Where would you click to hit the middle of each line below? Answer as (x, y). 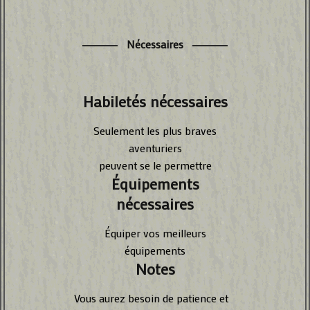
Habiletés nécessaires (155, 101)
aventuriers (155, 148)
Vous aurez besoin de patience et (151, 298)
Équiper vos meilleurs (155, 233)
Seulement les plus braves (155, 130)
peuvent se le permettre (155, 165)
